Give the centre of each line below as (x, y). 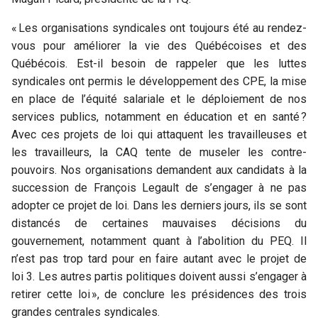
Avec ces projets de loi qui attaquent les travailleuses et (159, 135)
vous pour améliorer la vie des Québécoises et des (159, 46)
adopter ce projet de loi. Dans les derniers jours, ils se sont (159, 206)
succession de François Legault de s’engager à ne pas (159, 188)
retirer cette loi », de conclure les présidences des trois (159, 295)
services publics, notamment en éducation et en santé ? (159, 117)
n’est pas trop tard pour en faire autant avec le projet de (159, 259)
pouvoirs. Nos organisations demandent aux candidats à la (159, 170)
